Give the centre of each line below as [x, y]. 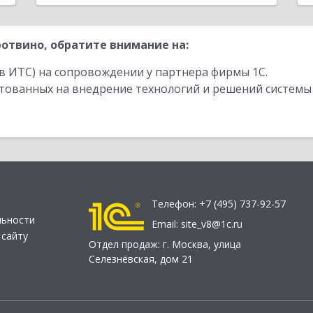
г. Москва [185, 245]
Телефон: [175, 204]
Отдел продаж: [126, 245]
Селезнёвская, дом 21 [141, 259]
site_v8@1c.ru [212, 224]
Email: [166, 224]
